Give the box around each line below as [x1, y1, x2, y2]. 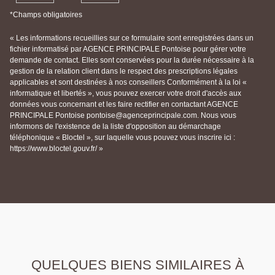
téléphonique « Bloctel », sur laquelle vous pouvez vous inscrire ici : [10, 133, 235, 142]
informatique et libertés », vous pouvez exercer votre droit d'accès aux [10, 89, 241, 98]
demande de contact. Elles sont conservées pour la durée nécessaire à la [10, 56, 254, 65]
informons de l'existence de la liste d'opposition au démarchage [10, 122, 221, 131]
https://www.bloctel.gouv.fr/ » [10, 144, 103, 153]
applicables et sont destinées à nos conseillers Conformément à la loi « [10, 78, 247, 87]
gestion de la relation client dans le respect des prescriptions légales [10, 67, 238, 76]
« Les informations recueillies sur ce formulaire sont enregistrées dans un [10, 34, 254, 43]
